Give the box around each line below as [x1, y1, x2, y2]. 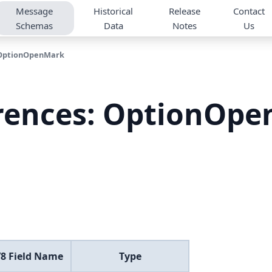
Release [169, 5, 201, 17]
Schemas [15, 19, 53, 32]
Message [15, 5, 53, 17]
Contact [233, 5, 265, 17]
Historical [93, 5, 134, 17]
